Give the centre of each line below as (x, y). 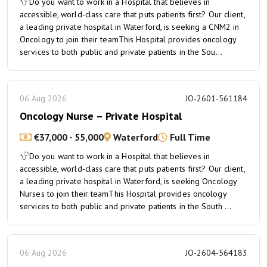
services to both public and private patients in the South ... (126, 206)
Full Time (189, 137)
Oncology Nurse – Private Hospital (101, 116)
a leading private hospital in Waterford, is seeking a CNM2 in (130, 27)
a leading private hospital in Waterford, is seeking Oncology (128, 181)
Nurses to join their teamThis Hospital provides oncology (123, 194)
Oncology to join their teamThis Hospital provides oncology (128, 39)
